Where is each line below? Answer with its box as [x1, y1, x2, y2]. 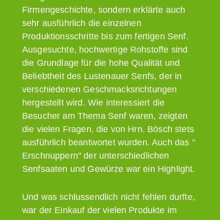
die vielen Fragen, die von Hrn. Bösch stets [22, 124, 194, 134]
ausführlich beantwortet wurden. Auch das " [22, 137, 195, 147]
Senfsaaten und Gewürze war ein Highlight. [22, 164, 195, 174]
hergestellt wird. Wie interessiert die [22, 97, 165, 108]
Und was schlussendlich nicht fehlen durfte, [22, 192, 195, 202]
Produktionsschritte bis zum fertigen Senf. [22, 31, 189, 41]
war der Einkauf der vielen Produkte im [22, 205, 177, 215]
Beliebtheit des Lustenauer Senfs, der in [22, 71, 182, 81]
